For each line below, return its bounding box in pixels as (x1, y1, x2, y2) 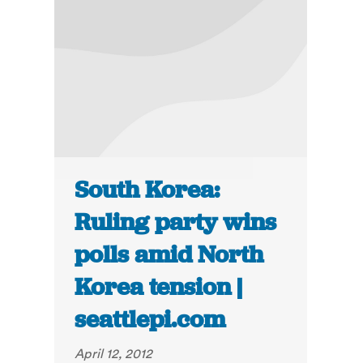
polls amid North (75, 239, 264, 271)
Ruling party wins (75, 207, 277, 238)
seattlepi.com (75, 304, 226, 335)
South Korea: (75, 174, 220, 206)
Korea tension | (75, 271, 243, 303)
